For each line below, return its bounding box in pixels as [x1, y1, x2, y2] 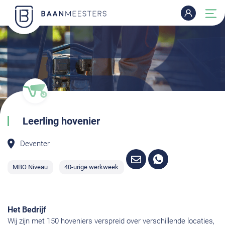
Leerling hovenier [23, 115, 100, 127]
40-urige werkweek [64, 163, 119, 171]
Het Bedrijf [8, 205, 46, 215]
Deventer [20, 139, 50, 148]
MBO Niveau [13, 163, 48, 171]
